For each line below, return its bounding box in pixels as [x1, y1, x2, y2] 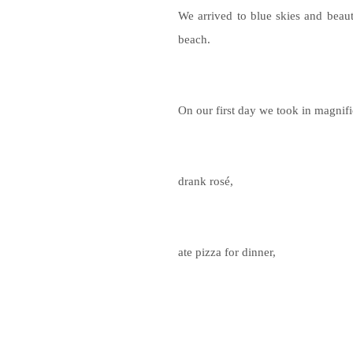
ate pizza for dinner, [178, 244, 276, 258]
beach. [178, 32, 210, 46]
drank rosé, [178, 173, 233, 188]
